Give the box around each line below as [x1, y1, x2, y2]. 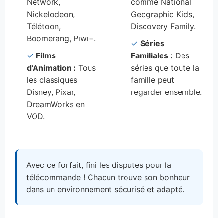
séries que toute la [131, 62, 199, 73]
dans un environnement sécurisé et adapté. [26, 184, 184, 194]
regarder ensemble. [131, 87, 202, 97]
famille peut [131, 74, 174, 85]
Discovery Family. [131, 21, 196, 31]
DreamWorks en [27, 99, 85, 109]
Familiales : [131, 50, 173, 60]
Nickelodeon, [27, 9, 75, 19]
